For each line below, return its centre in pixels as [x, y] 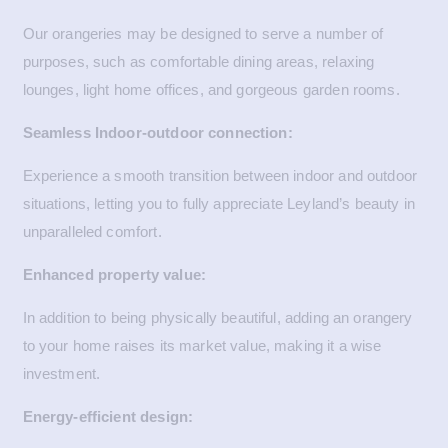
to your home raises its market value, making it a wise [202, 346]
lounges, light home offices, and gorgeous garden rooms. [211, 90]
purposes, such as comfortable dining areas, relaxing [198, 62]
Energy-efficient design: [108, 417]
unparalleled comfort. [92, 232]
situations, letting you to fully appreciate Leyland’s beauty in [218, 204]
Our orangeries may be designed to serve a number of [203, 34]
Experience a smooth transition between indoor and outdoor [220, 176]
